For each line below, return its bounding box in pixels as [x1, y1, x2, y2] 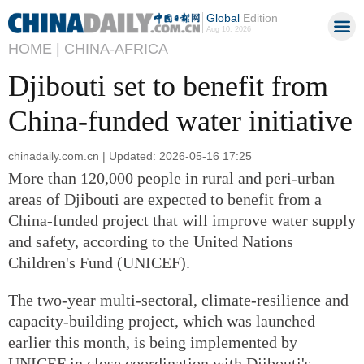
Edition [239, 11, 278, 24]
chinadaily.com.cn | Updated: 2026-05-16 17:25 [8, 149, 252, 162]
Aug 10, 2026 [206, 25, 251, 33]
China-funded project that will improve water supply [8, 210, 356, 229]
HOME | [8, 41, 60, 57]
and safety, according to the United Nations [8, 232, 293, 250]
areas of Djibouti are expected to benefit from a [8, 189, 322, 208]
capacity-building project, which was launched [8, 311, 315, 330]
